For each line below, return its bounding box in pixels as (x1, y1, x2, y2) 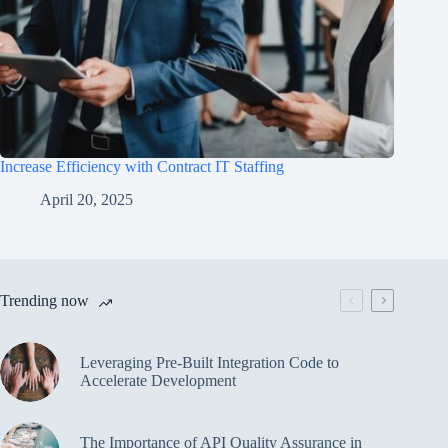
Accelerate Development (80, 372, 236, 390)
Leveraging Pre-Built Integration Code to (80, 354, 339, 372)
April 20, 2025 (40, 191, 133, 209)
